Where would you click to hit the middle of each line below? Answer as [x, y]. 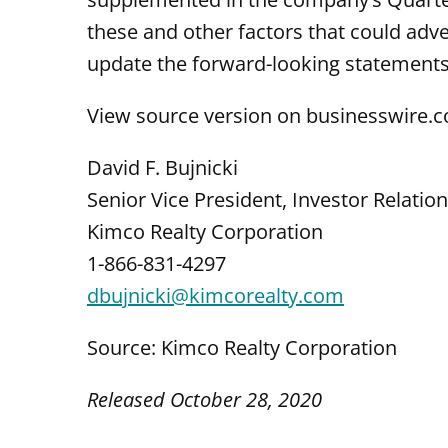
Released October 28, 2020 [204, 399]
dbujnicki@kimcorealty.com [215, 295]
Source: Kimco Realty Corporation [242, 347]
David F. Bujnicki [162, 167]
